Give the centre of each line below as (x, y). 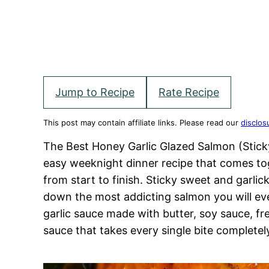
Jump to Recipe (95, 92)
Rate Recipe (189, 92)
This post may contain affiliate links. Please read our (142, 122)
